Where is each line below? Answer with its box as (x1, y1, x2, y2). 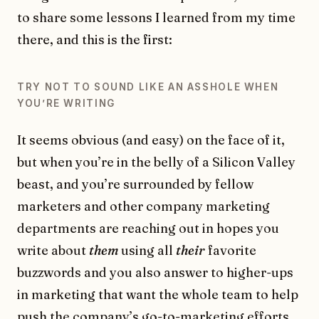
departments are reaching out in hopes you (17, 220, 279, 237)
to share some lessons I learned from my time (17, 9, 296, 26)
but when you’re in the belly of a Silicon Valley (17, 154, 296, 171)
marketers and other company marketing (17, 198, 270, 215)
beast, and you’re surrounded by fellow (17, 176, 253, 193)
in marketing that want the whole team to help (17, 286, 298, 303)
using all (118, 242, 176, 259)
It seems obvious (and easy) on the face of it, (17, 132, 285, 149)
